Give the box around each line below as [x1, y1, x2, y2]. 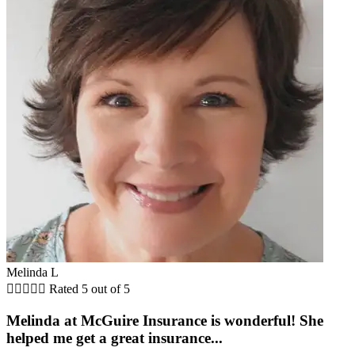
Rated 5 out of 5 [49, 281, 130, 296]
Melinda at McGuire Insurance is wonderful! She [6, 311, 323, 329]
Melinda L [6, 265, 59, 279]
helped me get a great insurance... [6, 329, 223, 346]
